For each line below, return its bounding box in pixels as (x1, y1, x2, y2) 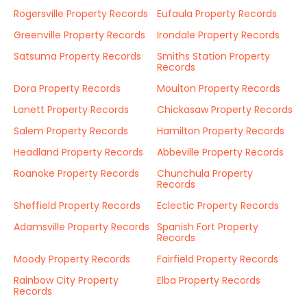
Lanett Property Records (14, 103, 129, 116)
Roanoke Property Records (14, 167, 139, 180)
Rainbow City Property (14, 273, 119, 287)
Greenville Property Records (14, 28, 145, 42)
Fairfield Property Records (157, 252, 278, 266)
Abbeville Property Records (157, 145, 284, 159)
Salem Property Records (14, 124, 128, 138)
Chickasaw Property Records (157, 103, 293, 116)
